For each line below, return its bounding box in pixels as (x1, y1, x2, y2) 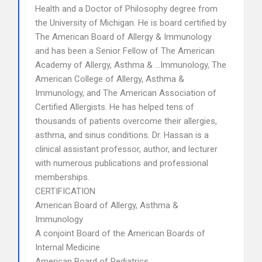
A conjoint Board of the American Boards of (35, 228, 205, 239)
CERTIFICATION (35, 186, 95, 196)
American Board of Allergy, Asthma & (35, 200, 178, 211)
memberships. (35, 172, 89, 182)
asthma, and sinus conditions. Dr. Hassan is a (35, 130, 209, 140)
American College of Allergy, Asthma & (35, 74, 184, 84)
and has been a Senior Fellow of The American (35, 46, 215, 56)
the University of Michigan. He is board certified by (35, 18, 226, 28)
